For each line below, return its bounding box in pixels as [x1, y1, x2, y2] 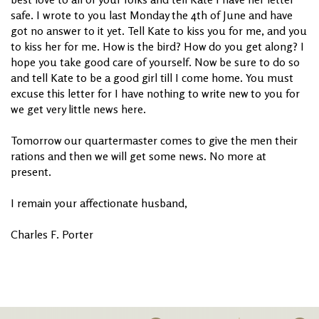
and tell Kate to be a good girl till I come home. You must [11, 70, 293, 85]
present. [11, 164, 51, 179]
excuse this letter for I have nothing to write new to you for [11, 86, 300, 101]
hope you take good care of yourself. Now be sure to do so [11, 55, 300, 70]
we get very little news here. [11, 102, 146, 117]
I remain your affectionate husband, [11, 196, 187, 211]
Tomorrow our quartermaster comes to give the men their [11, 133, 298, 148]
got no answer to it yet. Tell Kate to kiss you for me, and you [11, 23, 307, 38]
